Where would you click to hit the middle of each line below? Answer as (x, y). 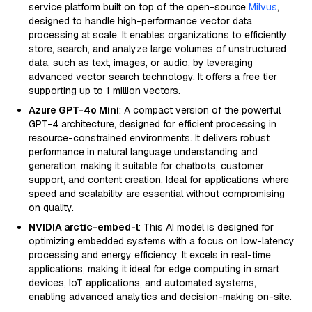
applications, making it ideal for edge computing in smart (154, 269)
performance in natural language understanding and (143, 152)
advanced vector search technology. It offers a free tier (153, 77)
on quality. (51, 208)
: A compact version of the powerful (200, 110)
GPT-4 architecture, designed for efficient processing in (153, 124)
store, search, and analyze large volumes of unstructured (157, 49)
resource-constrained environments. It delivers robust (149, 138)
